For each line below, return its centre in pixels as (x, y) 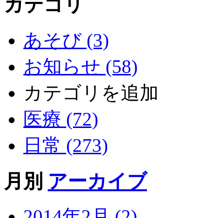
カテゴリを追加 (91, 92)
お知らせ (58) (81, 66)
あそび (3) (66, 40)
